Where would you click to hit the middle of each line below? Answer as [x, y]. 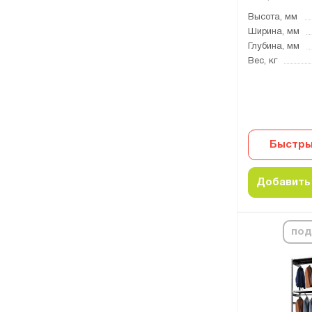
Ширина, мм [274, 32]
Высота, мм [273, 17]
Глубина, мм [274, 47]
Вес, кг [263, 61]
